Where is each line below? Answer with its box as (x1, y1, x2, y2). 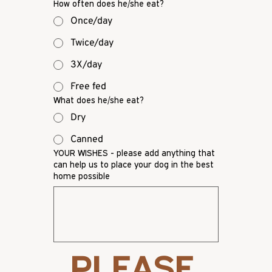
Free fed (70, 81, 106, 93)
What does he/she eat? (53, 95, 144, 106)
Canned (70, 134, 103, 146)
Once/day (70, 15, 112, 28)
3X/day (70, 59, 102, 72)
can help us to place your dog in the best (53, 159, 214, 170)
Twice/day (70, 37, 114, 50)
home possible (53, 171, 110, 182)
